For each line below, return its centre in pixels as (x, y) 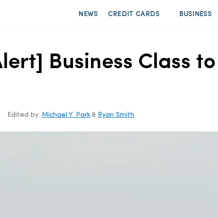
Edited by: (25, 115)
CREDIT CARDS (134, 14)
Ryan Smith (116, 115)
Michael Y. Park (66, 115)
